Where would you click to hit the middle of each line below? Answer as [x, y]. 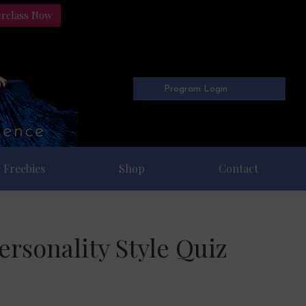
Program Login [196, 89]
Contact [239, 168]
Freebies [25, 168]
